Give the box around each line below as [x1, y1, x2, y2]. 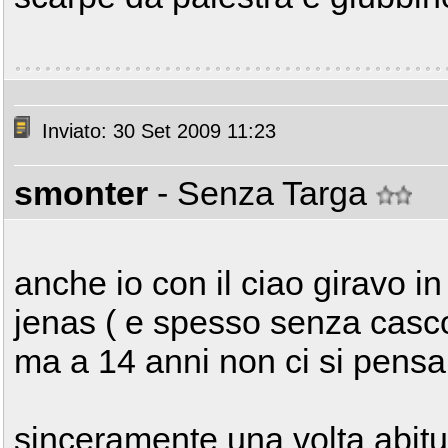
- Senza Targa [157, 174, 376, 212]
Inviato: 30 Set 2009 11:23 [36, 120, 276, 143]
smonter [14, 174, 148, 212]
